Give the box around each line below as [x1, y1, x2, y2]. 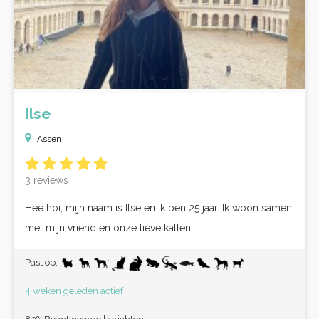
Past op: [25, 257, 60, 268]
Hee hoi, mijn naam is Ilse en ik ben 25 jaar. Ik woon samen [25, 202, 292, 214]
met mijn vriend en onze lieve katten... [25, 222, 197, 234]
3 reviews [25, 174, 68, 186]
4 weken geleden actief [25, 286, 123, 296]
